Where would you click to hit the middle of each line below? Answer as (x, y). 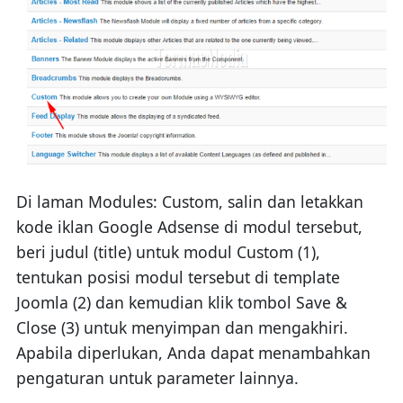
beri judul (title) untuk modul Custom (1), (168, 251)
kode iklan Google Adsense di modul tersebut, (189, 226)
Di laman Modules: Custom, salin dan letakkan (189, 201)
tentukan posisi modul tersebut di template (178, 277)
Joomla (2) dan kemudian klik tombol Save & (181, 302)
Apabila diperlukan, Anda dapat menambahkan (193, 352)
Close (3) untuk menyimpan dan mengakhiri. (182, 327)
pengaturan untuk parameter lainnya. (157, 377)
